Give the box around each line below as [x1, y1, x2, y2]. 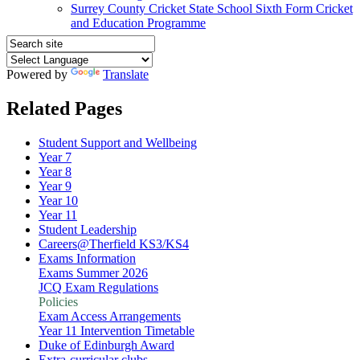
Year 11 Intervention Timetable [39, 323, 194, 337]
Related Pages [6, 97, 122, 119]
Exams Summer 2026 [39, 265, 148, 280]
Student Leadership [39, 222, 137, 236]
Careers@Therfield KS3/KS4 [39, 236, 189, 251]
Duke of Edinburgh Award [39, 337, 174, 352]
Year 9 [39, 178, 72, 193]
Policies [39, 294, 78, 309]
